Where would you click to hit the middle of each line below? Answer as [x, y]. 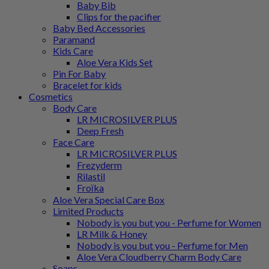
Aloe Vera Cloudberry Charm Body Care [159, 257]
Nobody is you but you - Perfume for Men [162, 246]
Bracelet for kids [87, 85]
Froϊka [90, 188]
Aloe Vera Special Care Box [109, 200]
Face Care [74, 142]
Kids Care [73, 51]
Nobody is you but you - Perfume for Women [169, 223]
